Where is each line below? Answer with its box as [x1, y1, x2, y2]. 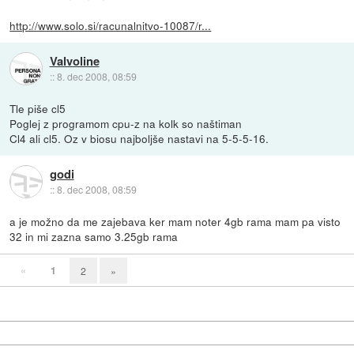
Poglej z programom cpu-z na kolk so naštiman [9, 115, 243, 131]
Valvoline [49, 51, 100, 70]
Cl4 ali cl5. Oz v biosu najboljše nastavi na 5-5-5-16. [9, 130, 269, 146]
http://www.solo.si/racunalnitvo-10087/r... [9, 17, 212, 33]
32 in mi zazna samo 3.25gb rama [9, 228, 179, 244]
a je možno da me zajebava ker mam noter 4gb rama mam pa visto [9, 213, 341, 229]
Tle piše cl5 [9, 100, 66, 116]
